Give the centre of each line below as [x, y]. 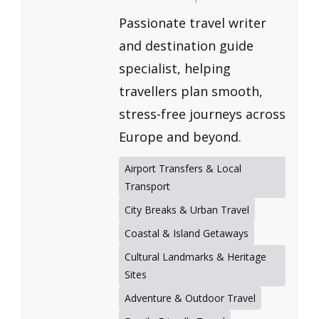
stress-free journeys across [202, 114]
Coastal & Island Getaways [187, 234]
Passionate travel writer [193, 23]
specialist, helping [175, 69]
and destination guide [186, 46]
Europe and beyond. [180, 137]
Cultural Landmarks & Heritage [195, 257]
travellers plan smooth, [191, 91]
